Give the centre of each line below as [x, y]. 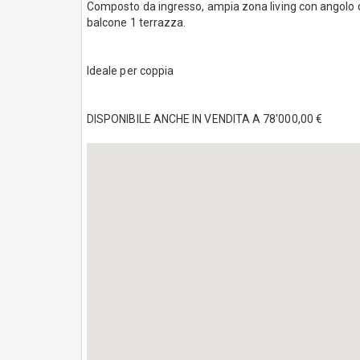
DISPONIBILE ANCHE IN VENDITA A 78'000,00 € [205, 119]
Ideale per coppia [132, 70]
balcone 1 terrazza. [137, 22]
